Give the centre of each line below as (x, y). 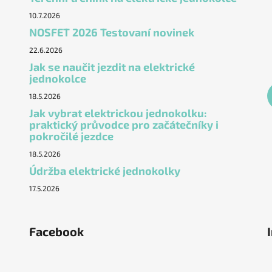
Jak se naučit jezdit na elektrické (112, 67)
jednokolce (57, 79)
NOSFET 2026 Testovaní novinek (111, 32)
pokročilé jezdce (71, 136)
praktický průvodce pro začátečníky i (124, 125)
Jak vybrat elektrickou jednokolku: (118, 113)
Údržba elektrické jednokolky (104, 171)
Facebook (56, 232)
